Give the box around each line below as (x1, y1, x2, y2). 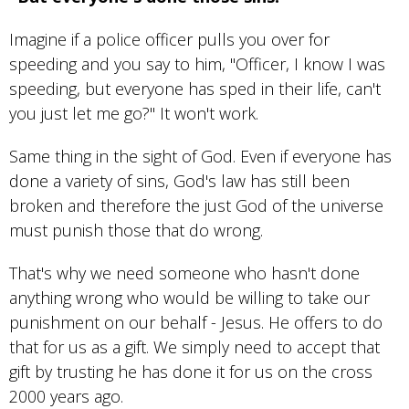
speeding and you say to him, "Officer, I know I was (9, 53, 385, 76)
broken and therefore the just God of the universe (9, 194, 383, 217)
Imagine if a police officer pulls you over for (9, 28, 330, 51)
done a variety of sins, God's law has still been (9, 170, 350, 193)
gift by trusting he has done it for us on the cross (9, 361, 372, 383)
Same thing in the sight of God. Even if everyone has (9, 145, 392, 168)
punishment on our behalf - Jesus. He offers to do (9, 311, 383, 334)
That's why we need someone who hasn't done (9, 262, 360, 285)
